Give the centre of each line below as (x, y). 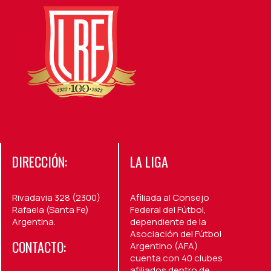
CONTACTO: (39, 247)
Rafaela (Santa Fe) (51, 209)
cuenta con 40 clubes (176, 258)
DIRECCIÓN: (40, 161)
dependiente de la (168, 221)
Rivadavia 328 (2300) (56, 197)
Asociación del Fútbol (175, 233)
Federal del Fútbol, (168, 209)
